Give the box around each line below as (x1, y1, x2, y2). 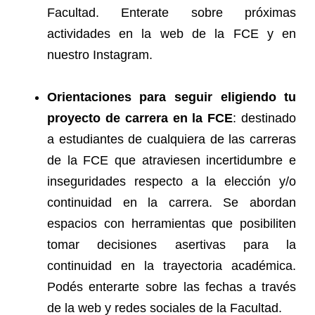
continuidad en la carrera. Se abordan (46, 195, 297, 210)
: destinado (233, 111, 297, 126)
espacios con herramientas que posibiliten (46, 217, 297, 231)
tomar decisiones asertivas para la (46, 238, 297, 252)
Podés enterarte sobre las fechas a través (46, 280, 297, 295)
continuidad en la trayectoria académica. (46, 259, 297, 274)
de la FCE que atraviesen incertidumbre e (46, 153, 297, 168)
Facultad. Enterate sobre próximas (46, 6, 297, 20)
